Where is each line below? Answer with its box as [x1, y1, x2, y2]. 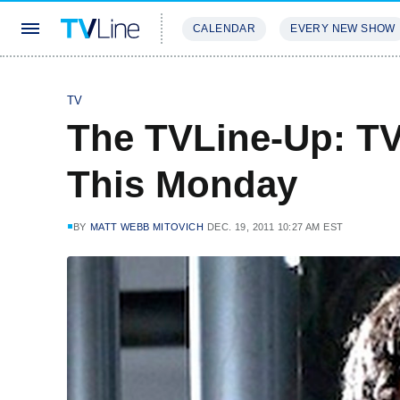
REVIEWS [277, 75, 335, 88]
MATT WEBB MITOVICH [89, 221, 204, 232]
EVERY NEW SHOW [290, 22, 396, 35]
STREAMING [182, 75, 255, 88]
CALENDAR [193, 22, 256, 35]
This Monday [67, 163, 297, 205]
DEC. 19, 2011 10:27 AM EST [207, 221, 344, 232]
